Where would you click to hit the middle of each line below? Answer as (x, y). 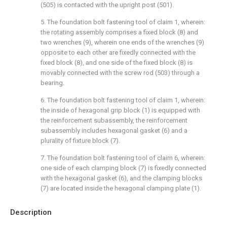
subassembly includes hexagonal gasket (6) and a (114, 130)
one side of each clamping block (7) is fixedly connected (123, 168)
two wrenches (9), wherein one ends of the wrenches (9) (122, 42)
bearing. (52, 83)
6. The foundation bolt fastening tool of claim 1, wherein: (123, 100)
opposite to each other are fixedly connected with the (118, 52)
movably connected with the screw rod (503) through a (120, 73)
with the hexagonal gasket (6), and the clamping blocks (121, 178)
